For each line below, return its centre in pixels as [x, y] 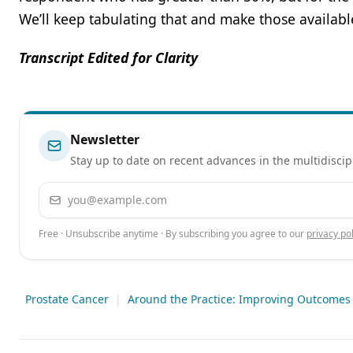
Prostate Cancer [67, 299]
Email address [80, 191]
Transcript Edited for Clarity [108, 57]
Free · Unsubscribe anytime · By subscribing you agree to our [171, 233]
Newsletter [105, 139]
